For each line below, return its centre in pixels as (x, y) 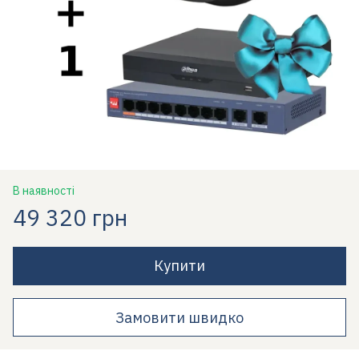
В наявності (44, 191)
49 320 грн (70, 218)
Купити (179, 266)
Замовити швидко (179, 317)
